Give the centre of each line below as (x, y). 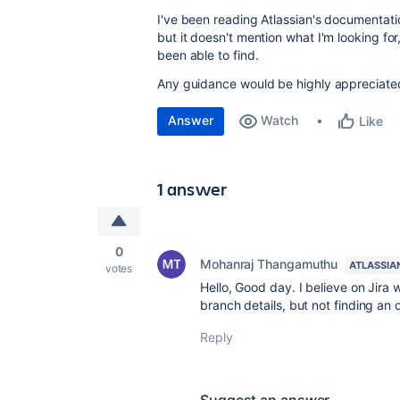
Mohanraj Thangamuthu (269, 264)
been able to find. (208, 55)
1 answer (192, 189)
